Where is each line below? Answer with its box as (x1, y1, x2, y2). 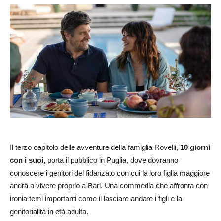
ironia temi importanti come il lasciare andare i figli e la (10, 194, 182, 203)
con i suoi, (10, 155, 45, 164)
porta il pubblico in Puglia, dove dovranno (45, 155, 178, 164)
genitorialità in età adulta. (10, 207, 88, 216)
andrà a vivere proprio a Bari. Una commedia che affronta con (10, 181, 208, 190)
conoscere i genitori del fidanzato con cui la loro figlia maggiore (10, 168, 210, 177)
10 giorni (180, 143, 210, 151)
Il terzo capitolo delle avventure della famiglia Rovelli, (10, 143, 180, 151)
